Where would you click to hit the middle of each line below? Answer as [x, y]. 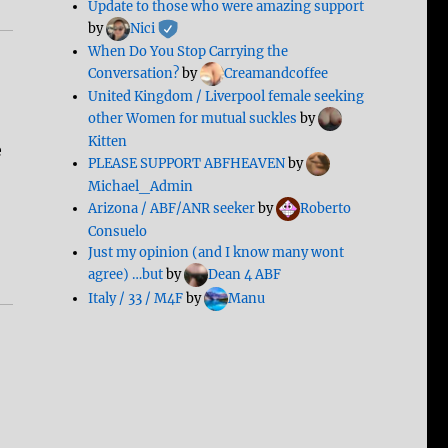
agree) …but [126, 275]
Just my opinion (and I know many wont [216, 253]
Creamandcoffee [276, 74]
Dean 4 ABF [245, 275]
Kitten [108, 142]
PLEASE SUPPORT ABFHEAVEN [187, 164]
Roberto [326, 209]
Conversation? [134, 74]
